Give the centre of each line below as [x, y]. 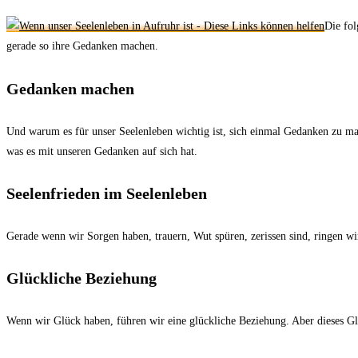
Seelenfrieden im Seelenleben [107, 194]
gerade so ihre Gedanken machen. [82, 46]
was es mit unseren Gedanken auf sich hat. [102, 151]
